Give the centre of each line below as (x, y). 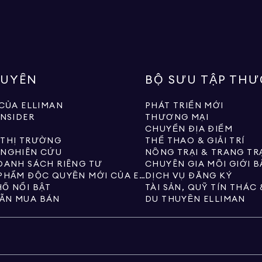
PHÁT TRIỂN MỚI (185, 106)
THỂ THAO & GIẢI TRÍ (195, 141)
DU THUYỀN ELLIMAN (195, 199)
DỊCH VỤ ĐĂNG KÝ (189, 176)
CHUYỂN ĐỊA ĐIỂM (189, 129)
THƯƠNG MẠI (177, 118)
